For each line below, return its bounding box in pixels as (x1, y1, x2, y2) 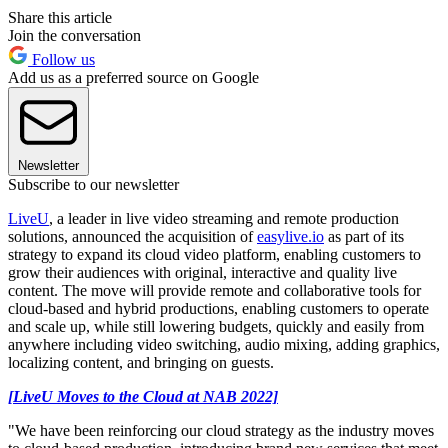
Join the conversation (8, 26, 141, 44)
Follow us (28, 50, 95, 68)
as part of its (324, 227, 404, 245)
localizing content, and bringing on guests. (8, 353, 274, 371)
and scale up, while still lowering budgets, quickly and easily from (8, 317, 424, 335)
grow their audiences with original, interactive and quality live (8, 263, 397, 281)
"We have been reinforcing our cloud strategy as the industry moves (8, 421, 434, 439)
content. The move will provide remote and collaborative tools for (8, 281, 421, 299)
